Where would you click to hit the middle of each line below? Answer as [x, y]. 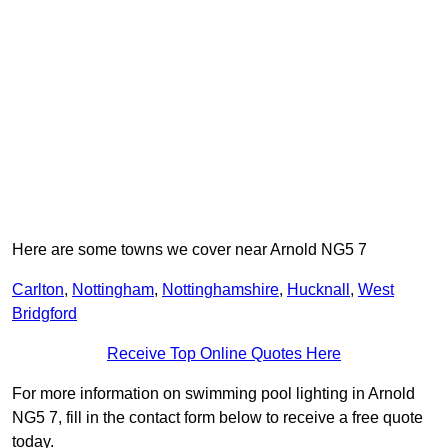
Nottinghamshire [220, 290]
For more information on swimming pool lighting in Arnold [213, 394]
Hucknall [318, 290]
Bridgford [44, 314]
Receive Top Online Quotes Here [224, 354]
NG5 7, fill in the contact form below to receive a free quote [217, 418]
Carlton [38, 290]
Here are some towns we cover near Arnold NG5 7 [189, 250]
